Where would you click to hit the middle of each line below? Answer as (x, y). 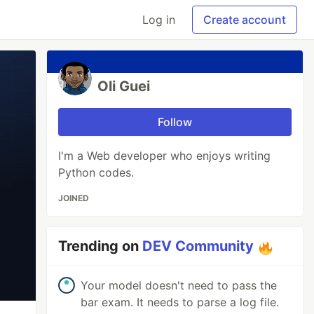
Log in (159, 20)
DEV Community (198, 246)
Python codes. (96, 172)
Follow (175, 122)
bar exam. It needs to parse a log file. (180, 302)
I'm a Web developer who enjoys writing (165, 156)
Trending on (101, 246)
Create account (245, 20)
